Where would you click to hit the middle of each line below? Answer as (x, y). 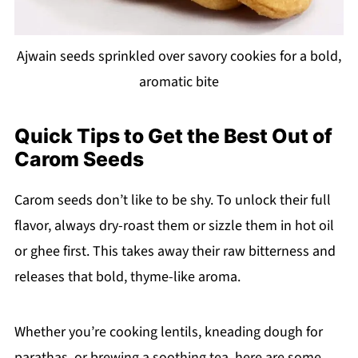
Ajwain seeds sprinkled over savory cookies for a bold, (179, 56)
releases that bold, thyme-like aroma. (127, 276)
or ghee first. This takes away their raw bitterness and (175, 251)
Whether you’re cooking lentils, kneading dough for (168, 332)
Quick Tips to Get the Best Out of (173, 135)
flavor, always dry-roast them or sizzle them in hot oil (174, 225)
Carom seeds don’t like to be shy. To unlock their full (172, 200)
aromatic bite (179, 82)
